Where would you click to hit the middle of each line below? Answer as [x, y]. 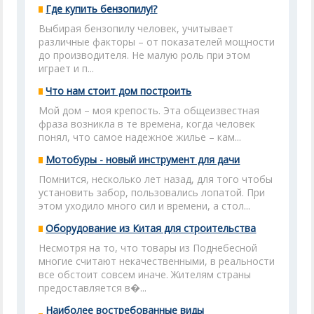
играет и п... [67, 68]
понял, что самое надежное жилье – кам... [140, 137]
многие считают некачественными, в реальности [157, 261]
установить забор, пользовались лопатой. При [152, 192]
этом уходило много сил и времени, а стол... [145, 206]
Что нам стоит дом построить [119, 91]
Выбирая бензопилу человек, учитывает [136, 28]
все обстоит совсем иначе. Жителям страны [145, 274]
